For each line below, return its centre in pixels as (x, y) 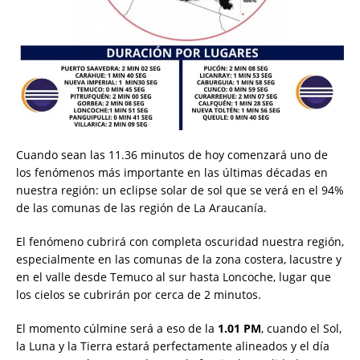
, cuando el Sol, (301, 329)
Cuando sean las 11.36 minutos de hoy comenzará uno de (172, 155)
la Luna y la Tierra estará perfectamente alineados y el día (173, 346)
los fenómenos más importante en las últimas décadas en (172, 173)
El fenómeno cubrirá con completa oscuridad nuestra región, (180, 242)
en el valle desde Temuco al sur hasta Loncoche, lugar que (174, 277)
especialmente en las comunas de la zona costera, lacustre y (179, 260)
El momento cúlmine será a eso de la (117, 329)
